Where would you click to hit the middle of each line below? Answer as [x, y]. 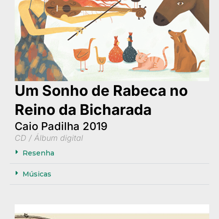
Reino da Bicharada [83, 110]
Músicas [37, 174]
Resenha [38, 153]
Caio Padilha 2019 [61, 126]
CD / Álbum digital [49, 138]
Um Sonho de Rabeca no [101, 91]
